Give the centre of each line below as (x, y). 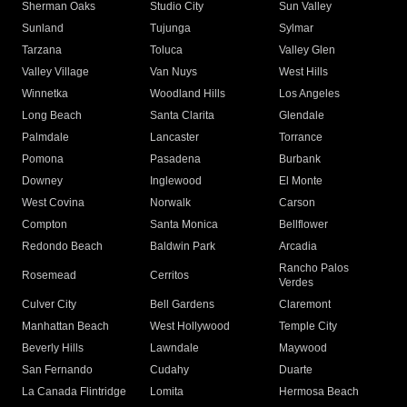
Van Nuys (174, 72)
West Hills (303, 72)
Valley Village (55, 72)
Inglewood (176, 181)
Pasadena (176, 159)
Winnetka (45, 94)
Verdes (296, 283)
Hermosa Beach (318, 392)
